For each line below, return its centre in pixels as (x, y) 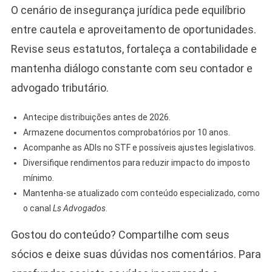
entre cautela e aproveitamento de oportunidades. (133, 29)
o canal (38, 208)
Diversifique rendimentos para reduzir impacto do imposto (136, 162)
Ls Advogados (79, 208)
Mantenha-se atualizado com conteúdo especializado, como (141, 193)
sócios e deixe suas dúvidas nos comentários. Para (136, 254)
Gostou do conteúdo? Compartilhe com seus (120, 234)
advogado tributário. (59, 87)
